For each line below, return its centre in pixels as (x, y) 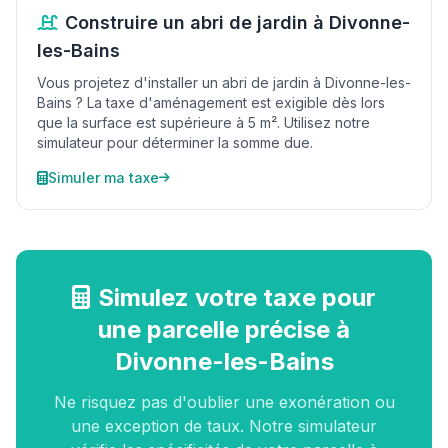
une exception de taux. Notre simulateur (224, 426)
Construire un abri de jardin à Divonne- (237, 22)
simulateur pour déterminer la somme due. (175, 142)
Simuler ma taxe (103, 177)
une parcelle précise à (224, 329)
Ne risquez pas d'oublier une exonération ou (224, 402)
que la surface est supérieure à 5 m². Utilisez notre (203, 122)
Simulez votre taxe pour (237, 297)
